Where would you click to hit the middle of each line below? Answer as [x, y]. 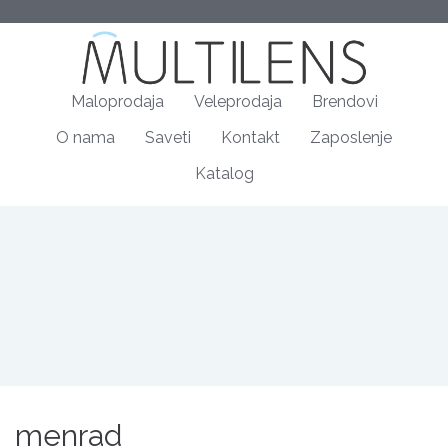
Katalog [224, 174]
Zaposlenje [351, 138]
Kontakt [250, 138]
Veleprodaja [237, 102]
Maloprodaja [117, 102]
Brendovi [344, 102]
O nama [85, 138]
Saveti [168, 138]
